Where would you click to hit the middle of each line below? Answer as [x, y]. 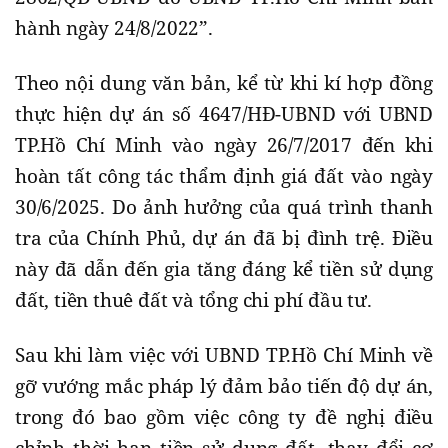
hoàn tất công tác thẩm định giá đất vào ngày [224, 175]
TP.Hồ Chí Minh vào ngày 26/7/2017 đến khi [224, 144]
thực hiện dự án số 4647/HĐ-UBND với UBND [224, 113]
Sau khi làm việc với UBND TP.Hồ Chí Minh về [224, 354]
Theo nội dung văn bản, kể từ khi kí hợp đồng [224, 82]
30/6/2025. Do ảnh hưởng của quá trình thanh [224, 206]
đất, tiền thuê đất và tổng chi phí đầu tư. [193, 299]
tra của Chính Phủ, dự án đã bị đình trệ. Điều [224, 237]
